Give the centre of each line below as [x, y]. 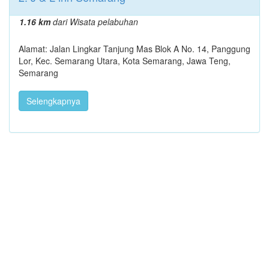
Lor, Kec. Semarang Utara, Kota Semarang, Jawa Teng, [125, 60]
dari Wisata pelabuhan [94, 21]
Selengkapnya [53, 101]
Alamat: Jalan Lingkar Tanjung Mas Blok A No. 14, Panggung [134, 48]
